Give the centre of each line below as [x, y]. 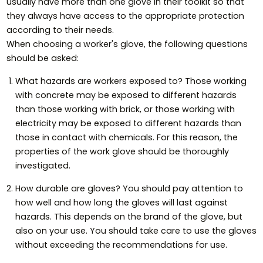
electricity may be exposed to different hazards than [128, 124]
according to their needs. [60, 30]
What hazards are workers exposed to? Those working [131, 81]
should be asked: [42, 58]
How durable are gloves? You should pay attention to [129, 189]
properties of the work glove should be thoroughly [122, 152]
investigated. [43, 166]
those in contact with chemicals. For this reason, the [126, 138]
